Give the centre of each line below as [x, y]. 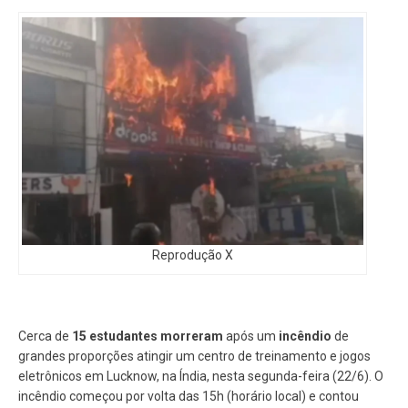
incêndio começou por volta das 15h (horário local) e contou [189, 396]
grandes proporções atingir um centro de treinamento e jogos [194, 356]
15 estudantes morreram [148, 336]
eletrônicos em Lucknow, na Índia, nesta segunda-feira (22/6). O [201, 376]
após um [251, 336]
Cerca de [45, 336]
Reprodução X [193, 255]
